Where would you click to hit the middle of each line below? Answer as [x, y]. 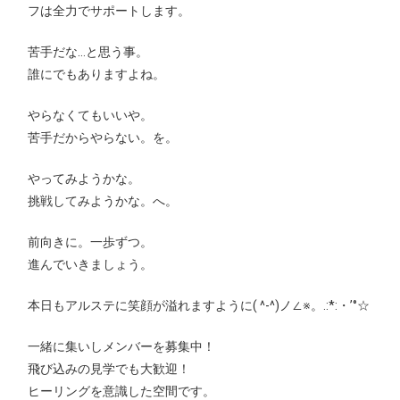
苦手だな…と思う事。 [88, 51]
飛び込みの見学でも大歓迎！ [109, 368]
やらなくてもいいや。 [91, 115]
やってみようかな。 [84, 178]
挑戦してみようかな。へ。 [103, 200]
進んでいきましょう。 [91, 264]
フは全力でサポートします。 [109, 10]
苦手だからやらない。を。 [103, 137]
